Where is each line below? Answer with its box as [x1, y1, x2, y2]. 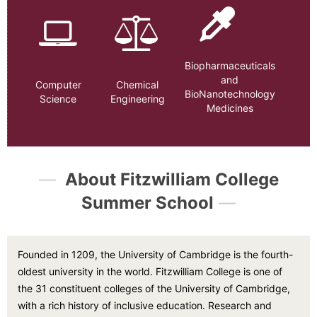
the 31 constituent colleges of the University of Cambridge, [18, 282, 290, 294]
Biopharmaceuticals [184, 59, 275, 71]
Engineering [110, 92, 165, 105]
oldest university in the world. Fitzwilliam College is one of [18, 265, 282, 277]
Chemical [116, 78, 159, 91]
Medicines [206, 102, 253, 114]
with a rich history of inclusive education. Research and [18, 299, 272, 311]
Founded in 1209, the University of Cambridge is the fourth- [18, 248, 293, 260]
